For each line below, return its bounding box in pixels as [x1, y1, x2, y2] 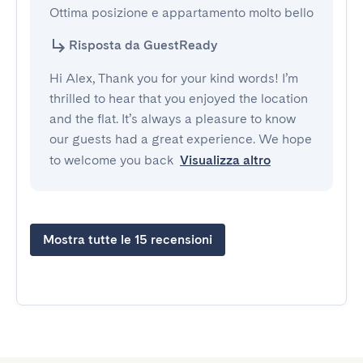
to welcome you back [49, 152, 173, 168]
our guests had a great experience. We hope [49, 131, 312, 147]
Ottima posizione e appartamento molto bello [49, 5, 314, 20]
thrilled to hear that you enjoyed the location [49, 91, 308, 106]
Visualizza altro [180, 152, 271, 168]
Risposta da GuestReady [69, 37, 217, 53]
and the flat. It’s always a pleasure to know [49, 111, 296, 126]
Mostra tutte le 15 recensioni [43, 232, 212, 247]
